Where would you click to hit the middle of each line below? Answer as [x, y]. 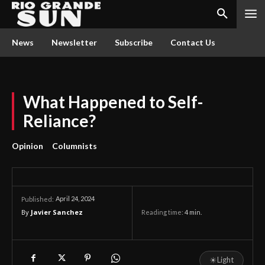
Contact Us [193, 42]
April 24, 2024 [75, 199]
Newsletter [74, 42]
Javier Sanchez [57, 212]
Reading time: [163, 212]
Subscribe [134, 42]
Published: [38, 199]
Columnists [75, 146]
